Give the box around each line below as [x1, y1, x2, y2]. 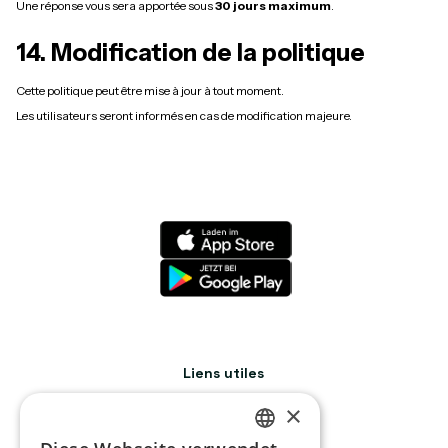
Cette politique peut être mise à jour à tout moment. [16, 83, 284, 98]
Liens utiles [183, 364, 265, 382]
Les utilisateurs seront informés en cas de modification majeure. [16, 108, 352, 123]
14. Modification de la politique [16, 38, 365, 67]
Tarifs [204, 414, 244, 432]
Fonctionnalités [172, 389, 276, 407]
